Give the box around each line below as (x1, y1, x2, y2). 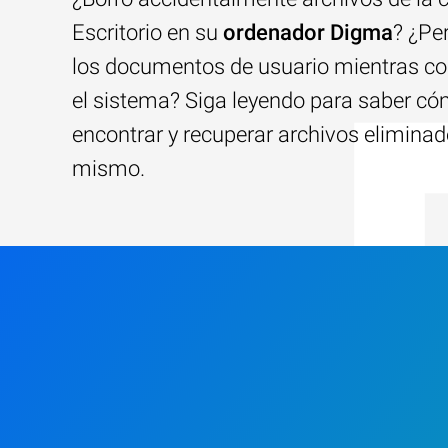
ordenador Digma (223, 20, 393, 45)
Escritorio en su (72, 20, 223, 45)
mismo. (72, 156, 145, 181)
